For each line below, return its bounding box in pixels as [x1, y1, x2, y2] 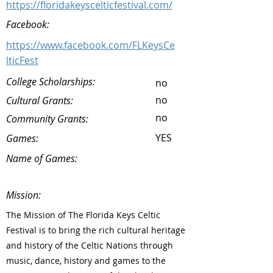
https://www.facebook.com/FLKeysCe [6, 38, 175, 52]
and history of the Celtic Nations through [6, 239, 173, 251]
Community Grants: [6, 112, 88, 126]
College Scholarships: [6, 75, 95, 88]
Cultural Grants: [6, 94, 76, 107]
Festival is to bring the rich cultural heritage [6, 224, 185, 236]
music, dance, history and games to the [6, 255, 166, 266]
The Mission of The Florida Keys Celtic [6, 209, 160, 221]
